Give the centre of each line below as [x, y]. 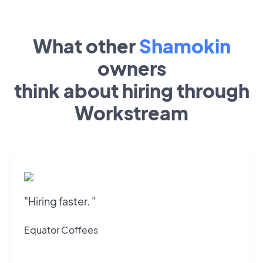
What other [86, 45]
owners [131, 68]
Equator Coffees [61, 230]
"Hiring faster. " [60, 201]
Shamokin [185, 45]
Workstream [131, 112]
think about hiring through [131, 90]
